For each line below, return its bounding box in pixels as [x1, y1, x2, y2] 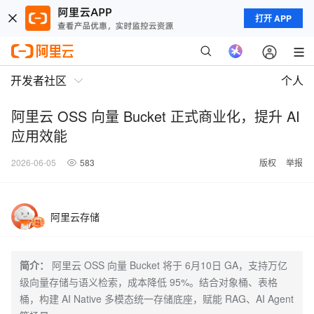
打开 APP [255, 12, 292, 25]
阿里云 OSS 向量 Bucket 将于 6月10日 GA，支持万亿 [52, 258, 287, 272]
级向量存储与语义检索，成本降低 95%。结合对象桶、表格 [20, 275, 278, 289]
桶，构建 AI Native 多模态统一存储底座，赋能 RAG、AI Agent [20, 292, 294, 306]
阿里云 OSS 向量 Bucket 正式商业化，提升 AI [11, 106, 300, 126]
